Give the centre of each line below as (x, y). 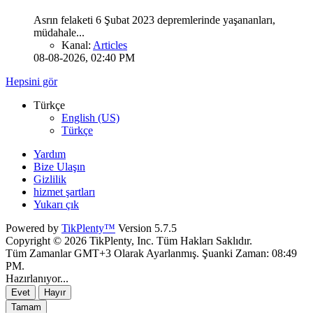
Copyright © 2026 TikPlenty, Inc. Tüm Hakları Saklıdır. (129, 241)
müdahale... (59, 33)
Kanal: (77, 45)
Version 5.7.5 (146, 228)
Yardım (50, 154)
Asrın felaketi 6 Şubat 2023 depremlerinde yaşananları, (154, 20)
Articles (110, 45)
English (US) (90, 118)
